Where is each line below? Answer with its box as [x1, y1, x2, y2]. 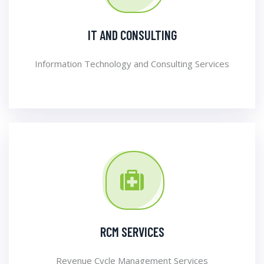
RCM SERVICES [100, 224, 164, 239]
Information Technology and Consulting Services [35, 58, 229, 70]
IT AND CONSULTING [87, 27, 177, 42]
